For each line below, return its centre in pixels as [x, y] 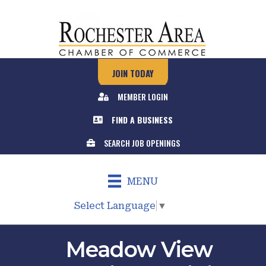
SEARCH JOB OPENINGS [142, 143]
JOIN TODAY [133, 73]
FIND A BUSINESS [142, 120]
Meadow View [139, 249]
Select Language [115, 205]
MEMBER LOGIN [143, 96]
